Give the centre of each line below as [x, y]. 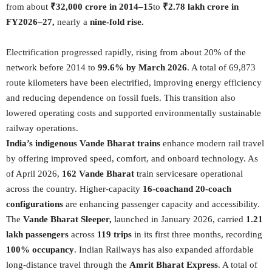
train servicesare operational [190, 174]
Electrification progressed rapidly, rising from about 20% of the [126, 52]
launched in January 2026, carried [180, 219]
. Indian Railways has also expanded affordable [164, 250]
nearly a [72, 22]
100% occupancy [40, 250]
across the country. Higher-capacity [74, 189]
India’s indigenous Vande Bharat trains [84, 143]
